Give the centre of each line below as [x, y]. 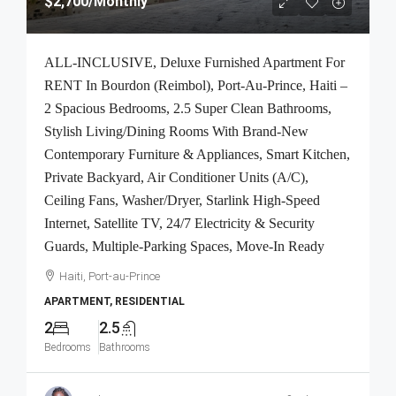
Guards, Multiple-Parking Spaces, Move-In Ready [184, 246]
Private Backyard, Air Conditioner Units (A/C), [176, 177]
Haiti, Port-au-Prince [110, 276]
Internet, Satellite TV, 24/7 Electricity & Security [179, 223]
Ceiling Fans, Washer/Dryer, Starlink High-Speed [182, 200]
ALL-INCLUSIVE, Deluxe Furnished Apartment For [194, 62]
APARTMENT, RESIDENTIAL [114, 301]
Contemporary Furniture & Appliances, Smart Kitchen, [197, 154]
